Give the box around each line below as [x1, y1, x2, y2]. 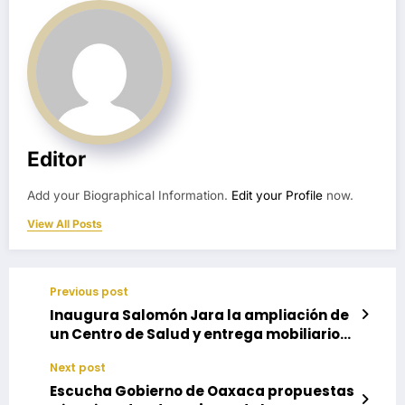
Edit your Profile [231, 188, 323, 203]
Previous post [50, 284, 128, 300]
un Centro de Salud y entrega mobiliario [50, 325, 340, 344]
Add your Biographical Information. [27, 188, 231, 203]
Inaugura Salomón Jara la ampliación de [50, 306, 349, 325]
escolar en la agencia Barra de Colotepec [50, 344, 353, 363]
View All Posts [27, 217, 102, 231]
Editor [27, 146, 86, 172]
